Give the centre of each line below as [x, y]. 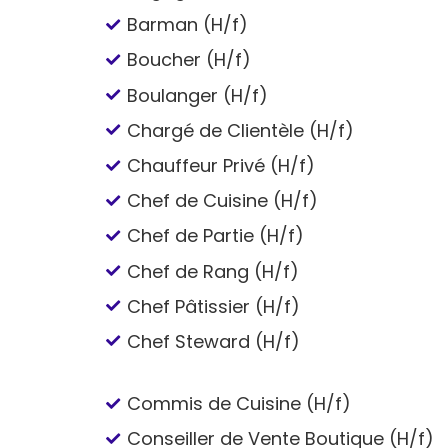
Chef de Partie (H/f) [216, 236]
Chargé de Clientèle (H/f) [241, 130]
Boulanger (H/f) [198, 95]
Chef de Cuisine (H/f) [223, 201]
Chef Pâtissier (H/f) [214, 306]
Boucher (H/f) [189, 60]
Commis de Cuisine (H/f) [239, 404]
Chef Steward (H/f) [214, 341]
